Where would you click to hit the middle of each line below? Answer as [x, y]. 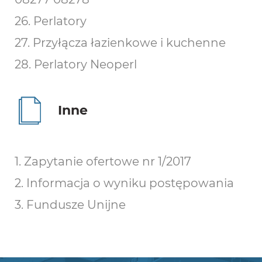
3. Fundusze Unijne [70, 205]
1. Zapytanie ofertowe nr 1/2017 [103, 161]
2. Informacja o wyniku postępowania [124, 183]
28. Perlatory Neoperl [76, 64]
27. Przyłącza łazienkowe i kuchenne [120, 43]
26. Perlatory [51, 21]
